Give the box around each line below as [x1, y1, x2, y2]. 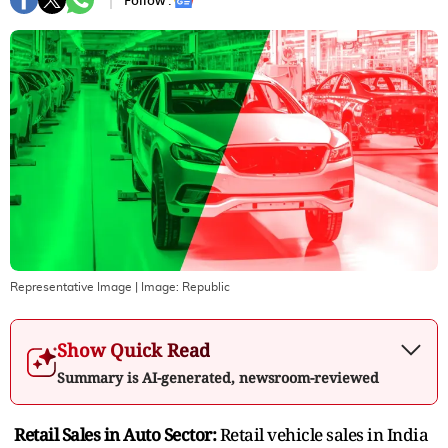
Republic [182, 280, 230, 293]
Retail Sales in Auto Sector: [14, 422, 220, 446]
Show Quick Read [57, 337, 210, 362]
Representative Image [10, 280, 132, 293]
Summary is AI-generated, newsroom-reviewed [57, 367, 379, 387]
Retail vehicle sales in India [219, 422, 428, 446]
